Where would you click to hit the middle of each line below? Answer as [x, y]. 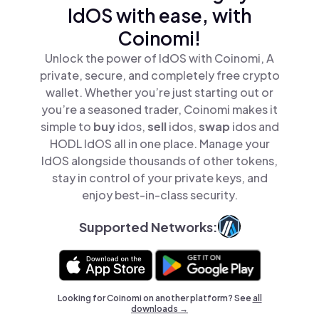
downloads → [159, 309]
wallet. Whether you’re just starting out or [159, 92]
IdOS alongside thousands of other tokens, [159, 161]
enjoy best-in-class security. [159, 195]
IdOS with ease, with [159, 15]
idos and [255, 126]
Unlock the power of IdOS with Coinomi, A [159, 58]
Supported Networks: [148, 226]
